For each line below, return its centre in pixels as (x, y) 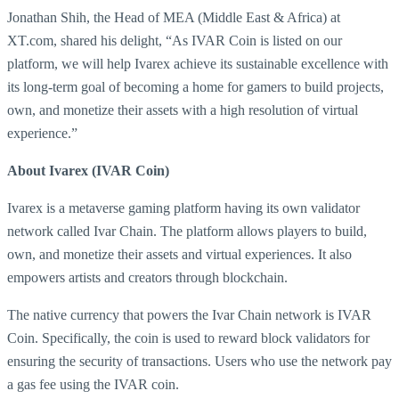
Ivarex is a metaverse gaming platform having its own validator (183, 208)
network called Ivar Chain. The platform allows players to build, (187, 231)
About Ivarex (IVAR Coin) (88, 171)
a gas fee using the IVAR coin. (93, 384)
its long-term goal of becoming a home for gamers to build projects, (195, 87)
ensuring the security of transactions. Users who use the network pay (199, 361)
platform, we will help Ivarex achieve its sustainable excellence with (198, 64)
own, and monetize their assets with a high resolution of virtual (183, 110)
